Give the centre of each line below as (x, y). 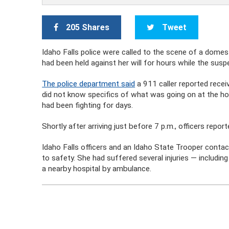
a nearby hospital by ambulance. (97, 169)
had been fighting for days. (88, 105)
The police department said (89, 84)
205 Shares (88, 27)
